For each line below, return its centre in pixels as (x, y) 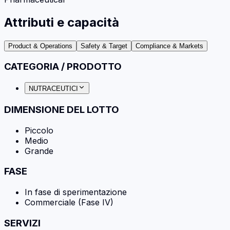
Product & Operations (40, 46)
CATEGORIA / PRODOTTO (63, 67)
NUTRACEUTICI (53, 89)
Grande (39, 151)
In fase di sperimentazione (76, 192)
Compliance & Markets (169, 46)
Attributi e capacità (62, 22)
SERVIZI (22, 223)
